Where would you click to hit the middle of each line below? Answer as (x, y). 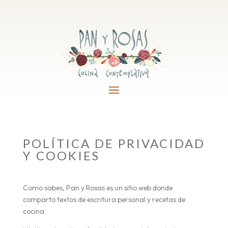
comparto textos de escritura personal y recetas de (104, 199)
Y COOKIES (61, 155)
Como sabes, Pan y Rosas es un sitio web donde (97, 188)
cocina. (34, 211)
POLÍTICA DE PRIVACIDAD (114, 143)
